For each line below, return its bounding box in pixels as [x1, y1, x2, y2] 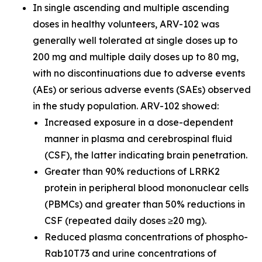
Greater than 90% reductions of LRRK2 [44, 166, 220, 177]
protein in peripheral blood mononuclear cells [44, 182, 249, 194]
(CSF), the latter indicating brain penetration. [44, 149, 247, 161]
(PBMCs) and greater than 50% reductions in [44, 198, 245, 210]
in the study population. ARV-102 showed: [33, 100, 219, 112]
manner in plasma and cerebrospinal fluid [44, 133, 232, 144]
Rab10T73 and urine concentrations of [44, 247, 216, 259]
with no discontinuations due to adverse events [33, 67, 245, 79]
